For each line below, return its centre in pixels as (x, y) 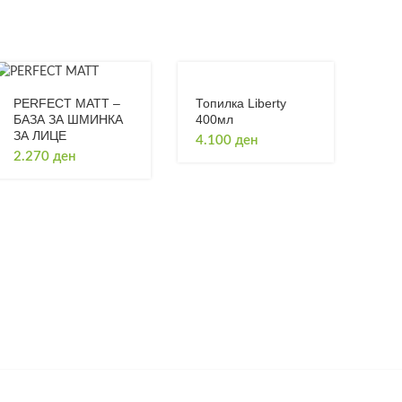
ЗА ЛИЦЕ (39, 136)
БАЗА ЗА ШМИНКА (68, 120)
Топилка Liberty (241, 103)
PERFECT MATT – (66, 104)
